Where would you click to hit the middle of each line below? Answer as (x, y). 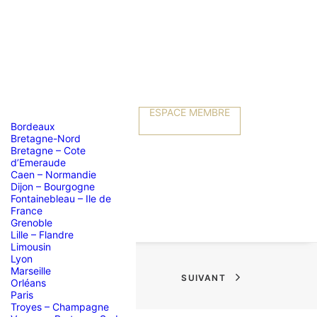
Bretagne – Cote (48, 150)
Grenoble (31, 223)
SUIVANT (203, 278)
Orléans (28, 283)
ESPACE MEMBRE (190, 112)
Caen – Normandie (53, 174)
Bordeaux (33, 126)
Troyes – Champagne (60, 307)
